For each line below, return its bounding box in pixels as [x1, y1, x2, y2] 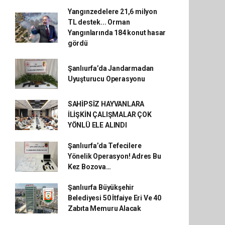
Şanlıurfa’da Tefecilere [67, 142, 142, 150]
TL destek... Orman [67, 18, 130, 27]
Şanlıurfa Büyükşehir [67, 183, 134, 192]
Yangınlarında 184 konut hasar [67, 29, 166, 37]
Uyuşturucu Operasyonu [67, 75, 145, 83]
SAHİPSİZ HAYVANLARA [67, 100, 145, 108]
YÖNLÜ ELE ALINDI [67, 121, 127, 130]
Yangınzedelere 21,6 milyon [67, 8, 157, 16]
